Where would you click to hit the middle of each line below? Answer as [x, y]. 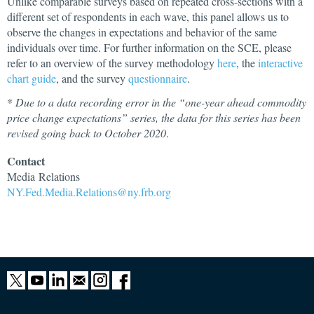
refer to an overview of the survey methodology [112, 63]
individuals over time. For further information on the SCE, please [149, 47]
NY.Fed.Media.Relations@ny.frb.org [89, 192]
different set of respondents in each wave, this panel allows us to [148, 16]
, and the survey [92, 78]
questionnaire [158, 78]
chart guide [32, 78]
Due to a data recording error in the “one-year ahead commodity [161, 102]
